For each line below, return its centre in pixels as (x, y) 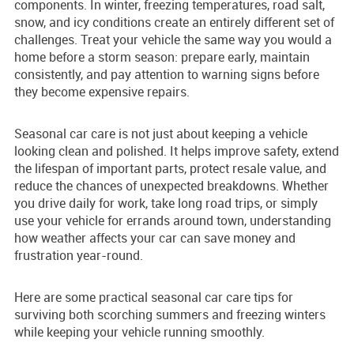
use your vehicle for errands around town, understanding (173, 220)
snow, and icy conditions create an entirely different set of (174, 22)
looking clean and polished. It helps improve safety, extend (177, 151)
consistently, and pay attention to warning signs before (167, 74)
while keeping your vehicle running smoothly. (139, 331)
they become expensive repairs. (102, 91)
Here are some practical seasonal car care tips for (154, 297)
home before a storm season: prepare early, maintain (162, 56)
